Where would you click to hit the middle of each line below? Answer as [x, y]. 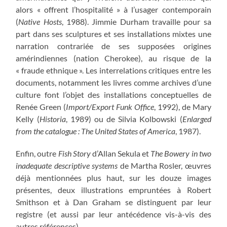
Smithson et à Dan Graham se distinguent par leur [113, 202]
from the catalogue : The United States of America [96, 131]
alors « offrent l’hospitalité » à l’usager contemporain [113, 9]
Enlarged [197, 119]
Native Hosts [40, 21]
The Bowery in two [181, 153]
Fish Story [74, 153]
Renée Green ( [41, 106]
